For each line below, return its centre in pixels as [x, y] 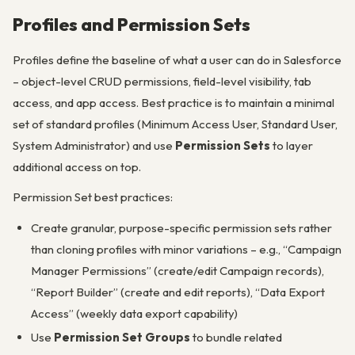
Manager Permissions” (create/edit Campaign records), [177, 270]
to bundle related [236, 338]
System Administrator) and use [94, 145]
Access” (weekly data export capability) [134, 313]
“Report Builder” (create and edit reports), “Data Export [177, 292]
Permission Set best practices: [93, 197]
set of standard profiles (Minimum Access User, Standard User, [175, 124]
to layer [292, 145]
